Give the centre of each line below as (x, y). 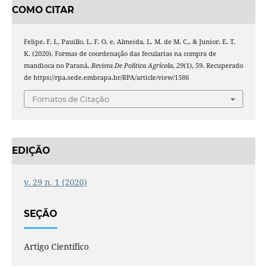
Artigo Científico (56, 247)
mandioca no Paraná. (57, 66)
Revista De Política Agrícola (132, 66)
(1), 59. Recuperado (213, 66)
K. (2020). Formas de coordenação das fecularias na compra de (120, 54)
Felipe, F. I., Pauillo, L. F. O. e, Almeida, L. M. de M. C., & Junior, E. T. (129, 42)
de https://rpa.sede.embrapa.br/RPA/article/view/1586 (106, 78)
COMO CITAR (43, 10)
